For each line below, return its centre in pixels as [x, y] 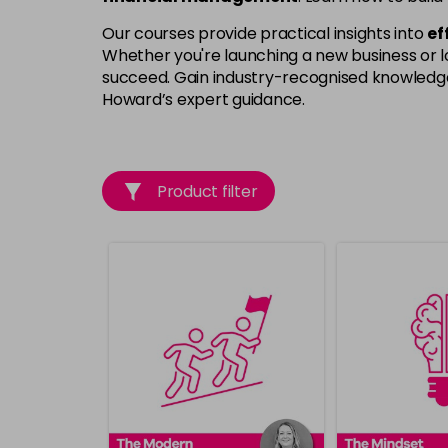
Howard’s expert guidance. [203, 99]
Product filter [207, 191]
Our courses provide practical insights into [264, 33]
